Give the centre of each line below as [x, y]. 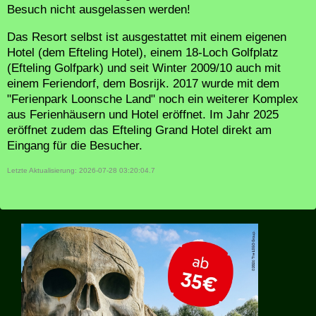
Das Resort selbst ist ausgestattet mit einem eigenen [147, 37]
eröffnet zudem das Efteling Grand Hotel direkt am [139, 130]
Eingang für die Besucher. [75, 146]
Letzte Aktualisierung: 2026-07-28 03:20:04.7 [81, 171]
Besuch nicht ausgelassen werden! [99, 10]
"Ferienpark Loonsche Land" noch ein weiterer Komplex [153, 99]
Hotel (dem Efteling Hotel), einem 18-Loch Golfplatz [143, 53]
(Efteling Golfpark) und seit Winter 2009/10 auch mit [144, 68]
